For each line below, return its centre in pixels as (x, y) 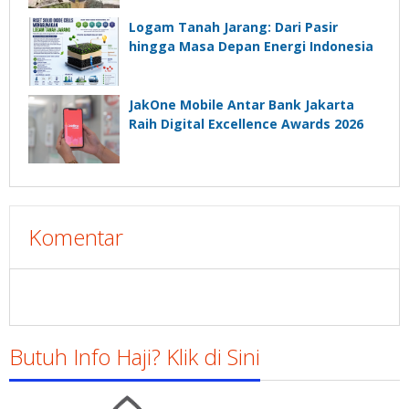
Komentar (76, 237)
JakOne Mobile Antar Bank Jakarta (241, 105)
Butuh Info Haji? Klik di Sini (135, 357)
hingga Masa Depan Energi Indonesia (251, 47)
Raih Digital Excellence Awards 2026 (246, 124)
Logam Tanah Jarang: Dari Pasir (233, 27)
